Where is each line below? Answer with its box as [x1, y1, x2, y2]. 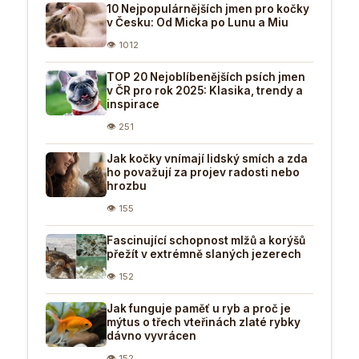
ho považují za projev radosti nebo [107, 165, 300, 179]
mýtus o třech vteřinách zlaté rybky [107, 315, 301, 329]
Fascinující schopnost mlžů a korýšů [107, 233, 305, 247]
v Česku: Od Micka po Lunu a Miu [107, 15, 288, 29]
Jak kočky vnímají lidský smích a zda [107, 151, 308, 165]
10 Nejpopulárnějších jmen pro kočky [107, 2, 309, 15]
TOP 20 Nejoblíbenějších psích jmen [107, 70, 305, 83]
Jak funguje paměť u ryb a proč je [107, 301, 291, 315]
